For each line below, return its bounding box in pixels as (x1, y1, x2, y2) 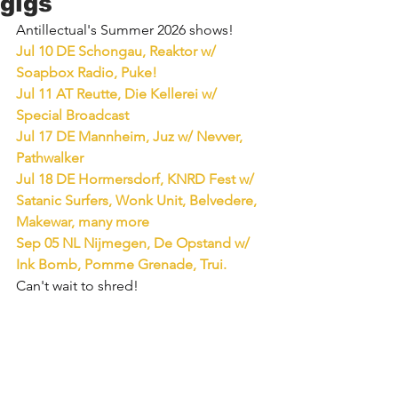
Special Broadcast (16, 107, 129, 124)
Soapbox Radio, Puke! (16, 64, 157, 82)
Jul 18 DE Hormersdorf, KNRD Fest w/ (16, 171, 258, 188)
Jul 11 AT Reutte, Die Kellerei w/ (16, 85, 220, 103)
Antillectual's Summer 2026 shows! (16, 21, 234, 39)
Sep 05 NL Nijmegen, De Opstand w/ (16, 235, 253, 252)
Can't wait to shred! (16, 277, 139, 295)
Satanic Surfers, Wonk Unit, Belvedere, (16, 192, 260, 210)
